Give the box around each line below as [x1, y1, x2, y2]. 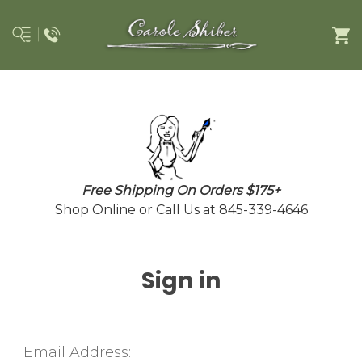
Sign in [141, 264, 221, 297]
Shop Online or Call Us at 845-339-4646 [54, 201, 308, 217]
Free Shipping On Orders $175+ [82, 182, 280, 198]
